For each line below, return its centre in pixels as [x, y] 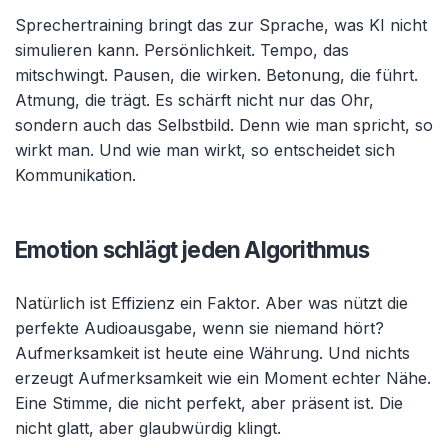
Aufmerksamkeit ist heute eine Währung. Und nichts [212, 353]
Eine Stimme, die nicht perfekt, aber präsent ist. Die [209, 403]
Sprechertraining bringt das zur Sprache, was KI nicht [221, 25]
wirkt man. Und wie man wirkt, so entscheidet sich [205, 150]
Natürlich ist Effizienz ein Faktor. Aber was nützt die [211, 303]
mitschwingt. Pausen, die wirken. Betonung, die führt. [216, 75]
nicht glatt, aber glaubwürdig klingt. [148, 428]
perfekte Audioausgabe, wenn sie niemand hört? [199, 328]
